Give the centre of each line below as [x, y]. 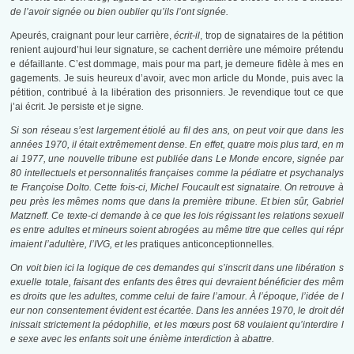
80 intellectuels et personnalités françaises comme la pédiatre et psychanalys [177, 173]
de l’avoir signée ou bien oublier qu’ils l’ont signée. [120, 12]
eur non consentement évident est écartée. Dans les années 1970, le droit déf [177, 311]
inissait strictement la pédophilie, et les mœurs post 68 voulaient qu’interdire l [177, 325]
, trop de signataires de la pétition [272, 36]
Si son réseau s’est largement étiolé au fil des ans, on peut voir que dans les [177, 131]
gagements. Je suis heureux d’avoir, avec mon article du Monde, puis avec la [177, 79]
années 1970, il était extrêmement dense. [100, 145]
